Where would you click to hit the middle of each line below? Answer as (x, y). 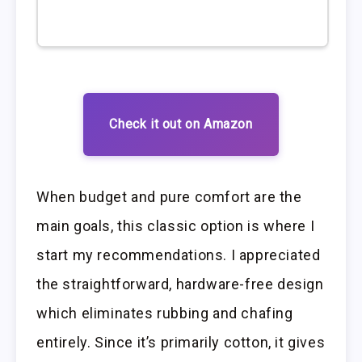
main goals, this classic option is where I (176, 225)
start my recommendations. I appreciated (179, 255)
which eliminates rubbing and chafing (165, 313)
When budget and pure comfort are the (169, 196)
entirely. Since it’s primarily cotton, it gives (181, 342)
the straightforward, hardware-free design (180, 284)
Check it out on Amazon (181, 124)
